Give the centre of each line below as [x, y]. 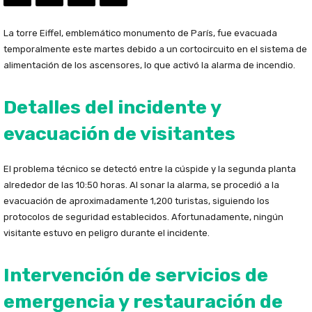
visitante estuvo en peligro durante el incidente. [107, 233]
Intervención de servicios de [136, 275]
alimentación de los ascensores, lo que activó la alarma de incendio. [149, 65]
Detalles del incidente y [112, 108]
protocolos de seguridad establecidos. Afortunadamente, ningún [143, 217]
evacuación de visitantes [119, 134]
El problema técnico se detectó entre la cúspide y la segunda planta [150, 169]
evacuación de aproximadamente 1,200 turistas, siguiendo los [136, 201]
